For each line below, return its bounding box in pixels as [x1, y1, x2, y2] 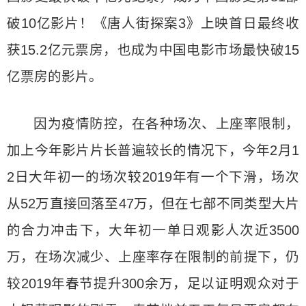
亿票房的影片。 [7, 69, 102, 84]
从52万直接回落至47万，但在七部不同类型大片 [7, 196, 299, 211]
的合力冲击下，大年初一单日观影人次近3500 [7, 223, 299, 238]
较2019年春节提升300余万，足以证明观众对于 [7, 276, 299, 291]
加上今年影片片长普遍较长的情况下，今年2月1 [7, 143, 299, 158]
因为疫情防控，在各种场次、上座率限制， [33, 116, 299, 131]
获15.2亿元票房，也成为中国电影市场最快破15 [7, 42, 299, 57]
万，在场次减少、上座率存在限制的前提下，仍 [7, 249, 299, 264]
